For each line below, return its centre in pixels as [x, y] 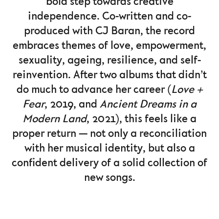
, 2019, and [72, 104]
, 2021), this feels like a [142, 119]
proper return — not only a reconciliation [109, 134]
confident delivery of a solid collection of [109, 163]
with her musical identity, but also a [109, 148]
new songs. [109, 178]
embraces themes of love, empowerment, [109, 46]
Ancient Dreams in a [148, 104]
